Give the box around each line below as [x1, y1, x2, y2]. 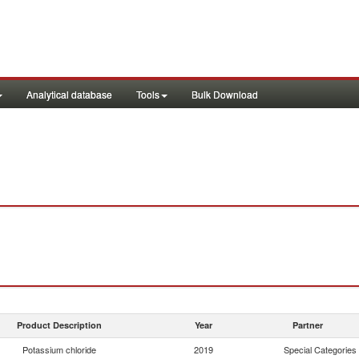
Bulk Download [192, 87, 258, 101]
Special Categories [284, 343, 357, 356]
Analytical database [26, 87, 112, 101]
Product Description [17, 319, 102, 331]
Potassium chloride [22, 343, 96, 356]
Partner [292, 319, 323, 331]
